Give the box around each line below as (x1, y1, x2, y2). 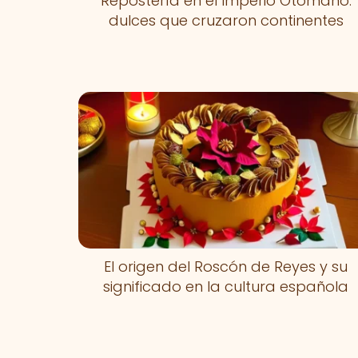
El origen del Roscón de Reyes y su (104, 256, 348, 276)
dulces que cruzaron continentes (108, 10, 344, 30)
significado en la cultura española (103, 276, 349, 296)
